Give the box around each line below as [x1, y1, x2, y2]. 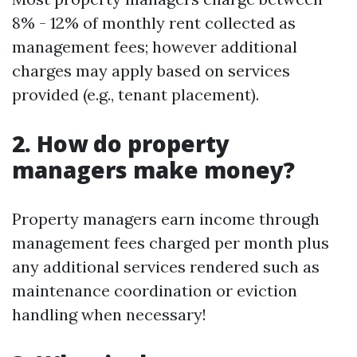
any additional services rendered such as [12, 257, 320, 277]
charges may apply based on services [12, 61, 290, 80]
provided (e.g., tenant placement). [12, 84, 259, 104]
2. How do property [12, 128, 229, 159]
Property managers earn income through [12, 209, 320, 229]
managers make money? [12, 155, 295, 185]
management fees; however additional [12, 37, 297, 57]
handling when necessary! [12, 304, 206, 324]
